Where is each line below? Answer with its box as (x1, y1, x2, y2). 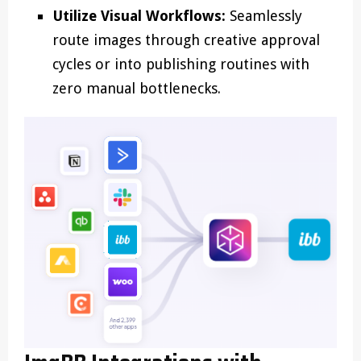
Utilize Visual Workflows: (52, 7, 226, 24)
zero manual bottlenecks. (52, 80, 221, 97)
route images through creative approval (52, 31, 320, 48)
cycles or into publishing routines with (52, 56, 309, 73)
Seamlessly (226, 7, 302, 24)
